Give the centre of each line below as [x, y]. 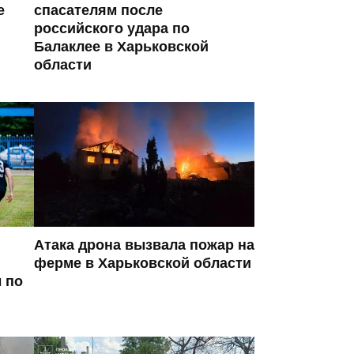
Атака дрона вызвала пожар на [144, 245]
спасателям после [98, 10]
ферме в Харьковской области [143, 263]
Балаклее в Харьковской [121, 46]
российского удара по [112, 28]
